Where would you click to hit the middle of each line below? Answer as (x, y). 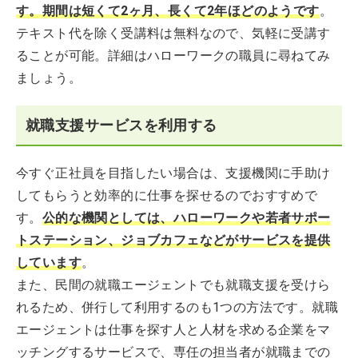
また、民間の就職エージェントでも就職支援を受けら (173, 285)
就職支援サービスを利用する (121, 125)
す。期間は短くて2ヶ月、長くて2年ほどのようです (168, 11)
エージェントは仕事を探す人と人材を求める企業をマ (173, 330)
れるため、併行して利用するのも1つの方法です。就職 (177, 307)
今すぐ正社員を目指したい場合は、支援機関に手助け (173, 173)
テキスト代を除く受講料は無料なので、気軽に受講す (173, 33)
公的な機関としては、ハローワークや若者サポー (186, 218)
